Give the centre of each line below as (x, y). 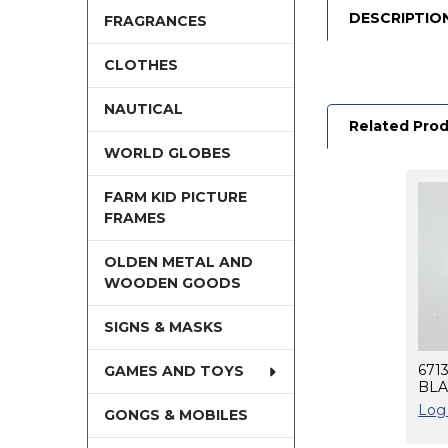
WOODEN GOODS (172, 283)
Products (366, 231)
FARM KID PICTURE (175, 197)
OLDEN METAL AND (178, 262)
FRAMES (134, 218)
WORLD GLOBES (167, 153)
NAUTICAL (143, 109)
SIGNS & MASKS (163, 327)
